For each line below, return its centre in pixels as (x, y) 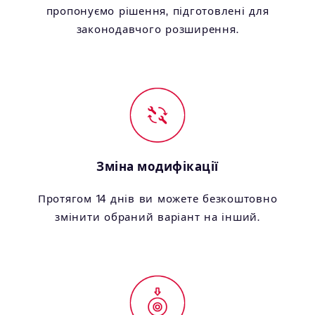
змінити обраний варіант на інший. (157, 217)
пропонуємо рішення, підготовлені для (157, 11)
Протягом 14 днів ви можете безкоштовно (157, 198)
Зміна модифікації (157, 166)
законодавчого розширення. (157, 29)
